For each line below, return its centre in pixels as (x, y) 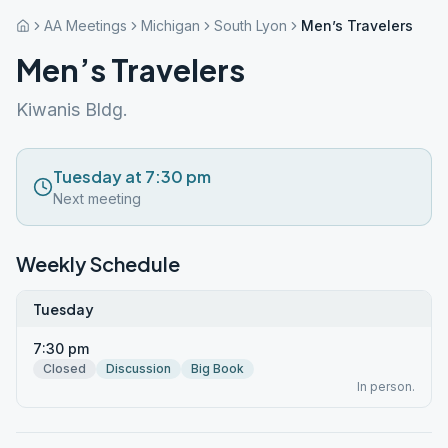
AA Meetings (85, 25)
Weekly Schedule (98, 263)
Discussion (138, 368)
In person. (386, 386)
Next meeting (97, 198)
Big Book (217, 368)
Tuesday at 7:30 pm (132, 176)
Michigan (170, 25)
